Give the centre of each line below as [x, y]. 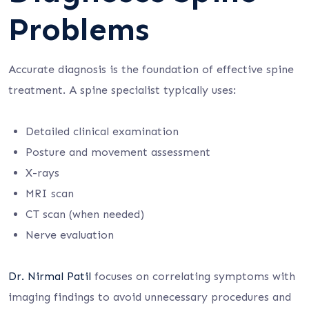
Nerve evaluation [70, 235]
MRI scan [50, 193]
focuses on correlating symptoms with [193, 276]
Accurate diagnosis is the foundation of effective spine [151, 69]
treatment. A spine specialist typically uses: [122, 90]
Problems [79, 29]
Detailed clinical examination [102, 131]
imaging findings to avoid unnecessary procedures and [150, 297]
